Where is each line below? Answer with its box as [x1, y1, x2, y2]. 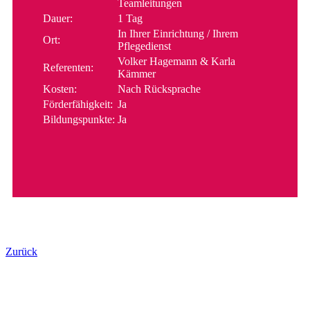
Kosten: [43, 82, 77, 95]
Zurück [6, 245, 37, 257]
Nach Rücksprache [118, 82, 201, 95]
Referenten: [43, 61, 94, 73]
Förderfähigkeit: [43, 98, 113, 110]
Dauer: [43, 12, 73, 24]
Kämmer [118, 67, 156, 80]
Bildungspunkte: [43, 113, 116, 125]
